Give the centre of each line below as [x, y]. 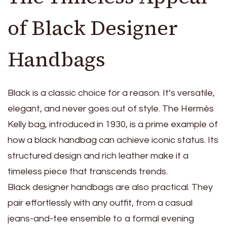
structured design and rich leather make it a [98, 156]
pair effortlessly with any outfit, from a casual [100, 203]
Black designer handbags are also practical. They [110, 187]
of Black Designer [93, 28]
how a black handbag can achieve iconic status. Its [113, 140]
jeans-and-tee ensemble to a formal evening [101, 218]
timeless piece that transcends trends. [88, 171]
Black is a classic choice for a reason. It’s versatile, [111, 93]
